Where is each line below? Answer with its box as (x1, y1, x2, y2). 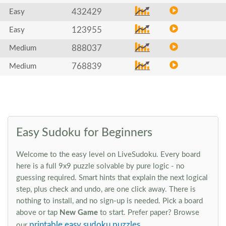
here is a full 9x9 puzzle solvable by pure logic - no (16, 162, 185, 170)
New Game (60, 209, 98, 216)
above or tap (16, 209, 60, 216)
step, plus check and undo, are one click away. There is (16, 186, 196, 193)
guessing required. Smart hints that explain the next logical (16, 174, 208, 182)
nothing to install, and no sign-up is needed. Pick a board (16, 197, 203, 205)
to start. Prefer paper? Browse (98, 209, 199, 216)
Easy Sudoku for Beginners (16, 127, 152, 138)
